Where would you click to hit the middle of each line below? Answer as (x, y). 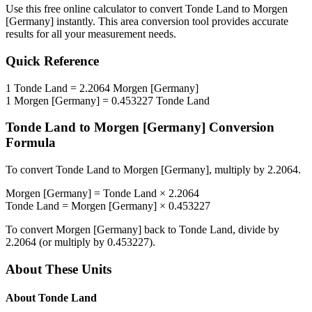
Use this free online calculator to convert (95, 9)
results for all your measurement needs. (91, 34)
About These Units (58, 269)
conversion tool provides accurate (213, 22)
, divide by (256, 230)
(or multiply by (72, 242)
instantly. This (87, 22)
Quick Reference (52, 61)
